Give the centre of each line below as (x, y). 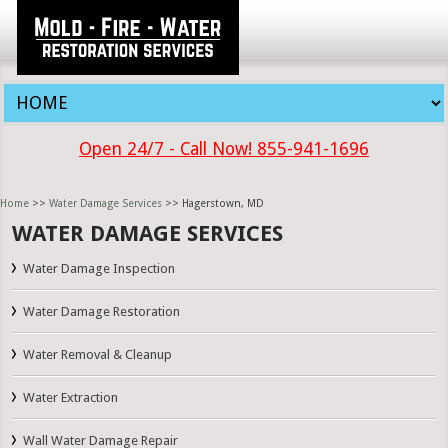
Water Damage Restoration (102, 312)
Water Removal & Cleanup (98, 355)
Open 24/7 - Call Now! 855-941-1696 (224, 149)
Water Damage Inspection (99, 269)
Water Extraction (71, 398)
